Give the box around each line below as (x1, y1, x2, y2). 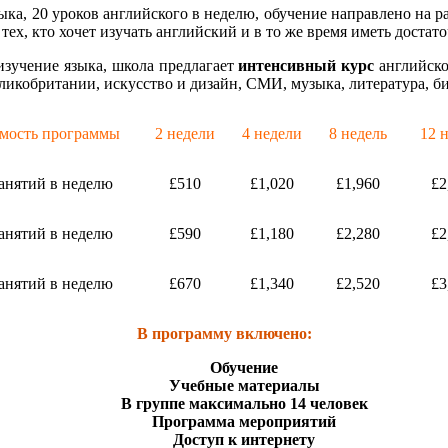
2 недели (154, 124, 215, 142)
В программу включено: (136, 324, 312, 342)
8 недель (328, 124, 387, 142)
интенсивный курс (238, 56, 375, 74)
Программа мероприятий (152, 412, 336, 430)
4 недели (241, 124, 302, 142)
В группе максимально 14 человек (120, 394, 368, 412)
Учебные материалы (168, 376, 320, 394)
